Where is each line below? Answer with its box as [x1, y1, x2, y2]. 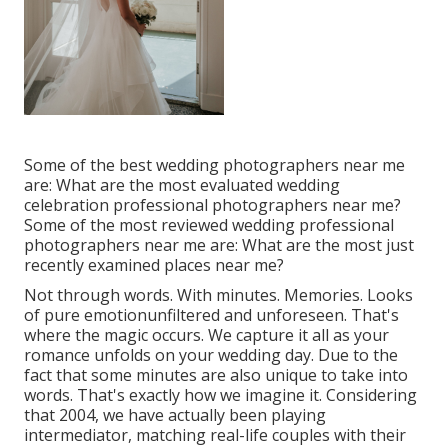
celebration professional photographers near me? [24, 194, 401, 217]
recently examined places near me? [24, 254, 284, 277]
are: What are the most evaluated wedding [24, 174, 340, 197]
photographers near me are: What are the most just [24, 234, 414, 257]
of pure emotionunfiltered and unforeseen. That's [24, 304, 399, 327]
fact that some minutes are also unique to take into [24, 364, 408, 387]
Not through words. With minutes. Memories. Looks [24, 284, 413, 307]
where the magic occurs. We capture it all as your [24, 324, 389, 347]
